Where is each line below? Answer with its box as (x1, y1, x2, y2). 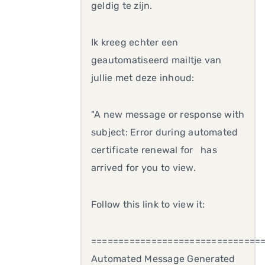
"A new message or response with (91, 109, 245, 120)
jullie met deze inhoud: (91, 72, 195, 83)
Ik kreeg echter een (91, 37, 179, 48)
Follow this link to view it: (91, 199, 205, 210)
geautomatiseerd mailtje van (91, 54, 222, 66)
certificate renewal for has (91, 144, 217, 156)
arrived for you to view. (91, 162, 196, 173)
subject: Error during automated (91, 127, 238, 138)
